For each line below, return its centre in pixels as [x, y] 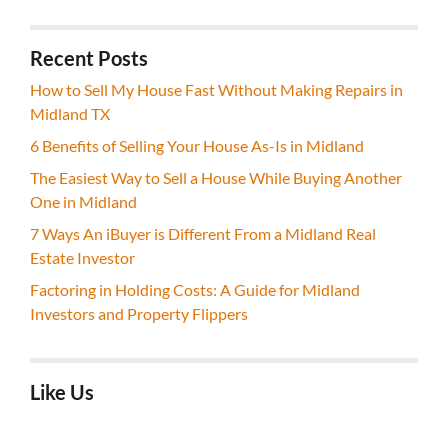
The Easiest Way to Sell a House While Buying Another [216, 178]
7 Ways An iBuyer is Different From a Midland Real [203, 234]
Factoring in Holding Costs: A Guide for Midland [195, 290]
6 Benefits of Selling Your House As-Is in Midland [197, 146]
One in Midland [83, 202]
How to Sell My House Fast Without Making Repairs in [216, 90]
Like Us [62, 391]
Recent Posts [89, 58]
